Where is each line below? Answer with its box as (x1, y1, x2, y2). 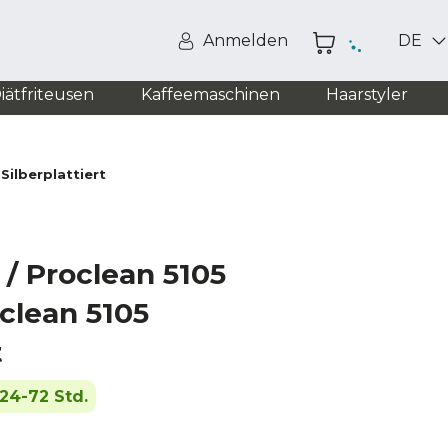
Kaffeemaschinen (140, 85, 280, 104)
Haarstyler (325, 85, 408, 104)
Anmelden (203, 31, 288, 50)
